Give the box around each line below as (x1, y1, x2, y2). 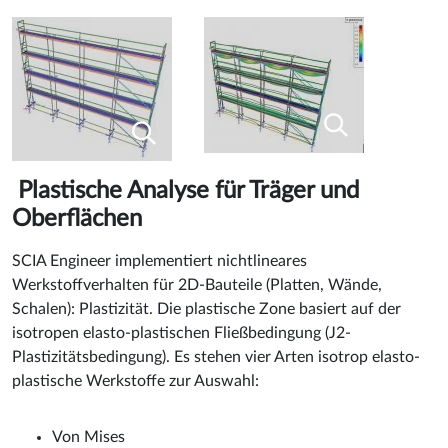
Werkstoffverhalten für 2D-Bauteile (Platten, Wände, (12, 276, 382, 293)
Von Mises (52, 428, 125, 445)
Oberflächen (12, 206, 142, 231)
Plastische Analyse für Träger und (12, 178, 359, 203)
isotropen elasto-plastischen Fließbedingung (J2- (12, 324, 351, 341)
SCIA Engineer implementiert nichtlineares (12, 252, 307, 269)
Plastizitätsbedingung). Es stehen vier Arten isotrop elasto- (12, 348, 420, 365)
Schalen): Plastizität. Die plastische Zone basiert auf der (12, 300, 401, 317)
